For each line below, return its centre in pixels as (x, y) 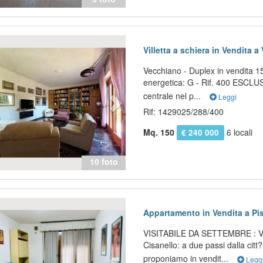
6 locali (238, 132)
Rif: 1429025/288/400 (184, 112)
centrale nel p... (173, 95)
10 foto (104, 161)
